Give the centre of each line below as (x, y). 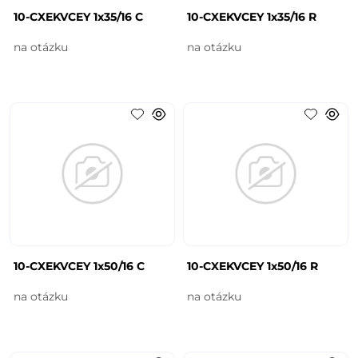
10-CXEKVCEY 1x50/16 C (80, 266)
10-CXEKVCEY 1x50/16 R (253, 266)
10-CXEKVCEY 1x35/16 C (79, 16)
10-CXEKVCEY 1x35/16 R (252, 16)
